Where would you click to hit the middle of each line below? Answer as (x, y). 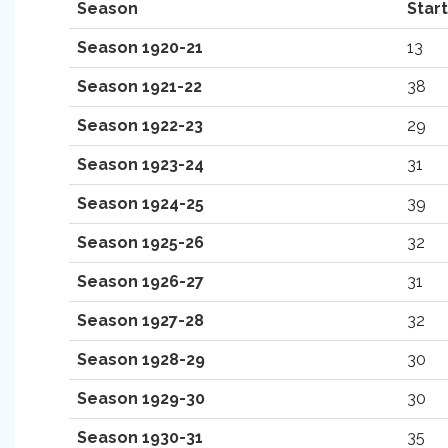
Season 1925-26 (140, 242)
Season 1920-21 (140, 47)
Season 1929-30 (141, 398)
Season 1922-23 (140, 125)
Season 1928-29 (141, 359)
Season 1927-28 (140, 320)
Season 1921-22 (139, 86)
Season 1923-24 (140, 164)
